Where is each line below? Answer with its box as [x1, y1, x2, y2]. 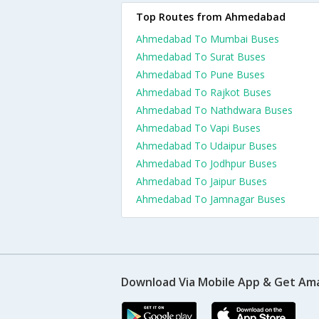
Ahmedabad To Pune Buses [136, 68, 265, 81]
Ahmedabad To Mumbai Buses [136, 32, 279, 46]
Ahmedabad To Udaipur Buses [136, 139, 277, 152]
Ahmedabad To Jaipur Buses [136, 174, 267, 188]
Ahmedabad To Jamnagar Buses [136, 192, 286, 206]
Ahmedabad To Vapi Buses [136, 121, 261, 135]
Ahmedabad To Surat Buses [136, 50, 266, 63]
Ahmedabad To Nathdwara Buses [136, 103, 293, 117]
